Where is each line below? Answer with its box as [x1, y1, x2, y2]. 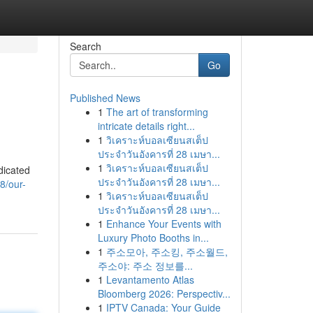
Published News [69, 91, 140, 105]
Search [69, 39, 101, 53]
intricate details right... [97, 119, 195, 133]
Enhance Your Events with [105, 217, 221, 231]
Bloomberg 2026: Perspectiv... [97, 286, 231, 300]
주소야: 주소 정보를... [97, 259, 193, 272]
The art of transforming [105, 105, 208, 119]
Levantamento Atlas [105, 272, 194, 286]
